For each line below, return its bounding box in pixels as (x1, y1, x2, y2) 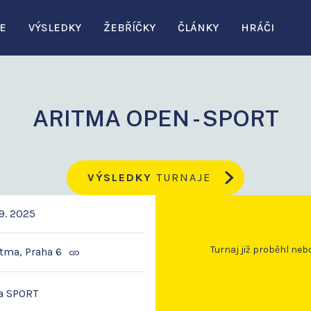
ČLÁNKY (178, 21, 219, 34)
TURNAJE (152, 171, 212, 184)
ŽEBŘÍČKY (103, 21, 155, 34)
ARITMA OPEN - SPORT (32, 106, 279, 131)
